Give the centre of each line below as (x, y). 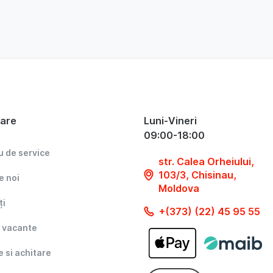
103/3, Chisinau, (197, 175)
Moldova (179, 188)
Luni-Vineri (170, 120)
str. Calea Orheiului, (206, 161)
